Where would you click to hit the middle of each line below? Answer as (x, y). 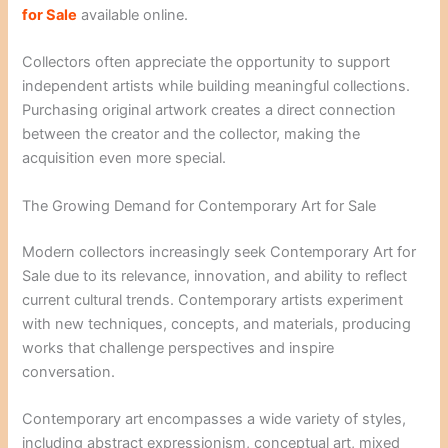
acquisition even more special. (124, 158)
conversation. (69, 371)
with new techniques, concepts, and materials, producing (217, 323)
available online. (133, 15)
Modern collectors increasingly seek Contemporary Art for (219, 251)
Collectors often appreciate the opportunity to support (206, 62)
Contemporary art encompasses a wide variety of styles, (214, 418)
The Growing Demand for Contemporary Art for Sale (199, 205)
